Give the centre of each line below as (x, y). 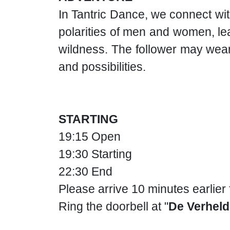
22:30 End (85, 171)
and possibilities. (102, 67)
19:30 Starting (95, 154)
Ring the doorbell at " (113, 206)
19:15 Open (90, 137)
